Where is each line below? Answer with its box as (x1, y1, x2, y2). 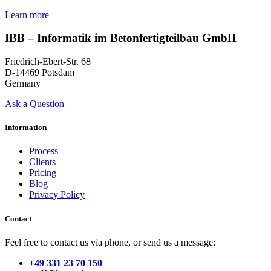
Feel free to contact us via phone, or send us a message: (5, 237, 215, 247)
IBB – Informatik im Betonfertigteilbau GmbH (5, 31, 237, 45)
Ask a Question (5, 99, 64, 109)
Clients (29, 157, 56, 168)
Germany (5, 78, 41, 89)
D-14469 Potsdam (5, 67, 74, 78)
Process (29, 146, 58, 157)
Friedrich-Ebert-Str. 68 (5, 56, 91, 67)
